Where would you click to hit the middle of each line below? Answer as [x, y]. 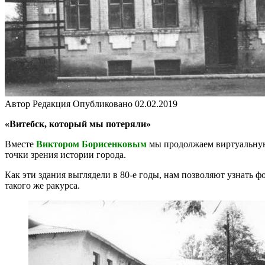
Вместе [20, 144]
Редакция [51, 104]
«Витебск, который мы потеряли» [78, 124]
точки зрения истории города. [65, 154]
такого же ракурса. [42, 185]
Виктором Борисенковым [91, 144]
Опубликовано [103, 104]
